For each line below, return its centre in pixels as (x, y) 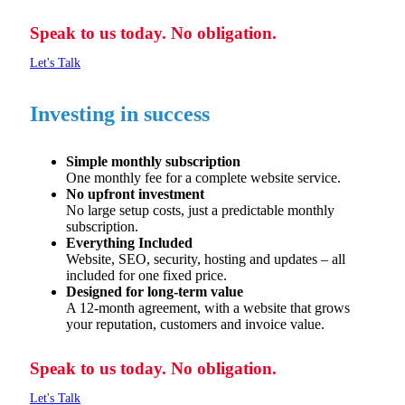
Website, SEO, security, (135, 259)
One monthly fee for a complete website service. (203, 178)
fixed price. (195, 275)
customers (188, 324)
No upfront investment (135, 194)
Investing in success (120, 114)
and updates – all (296, 259)
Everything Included (129, 243)
